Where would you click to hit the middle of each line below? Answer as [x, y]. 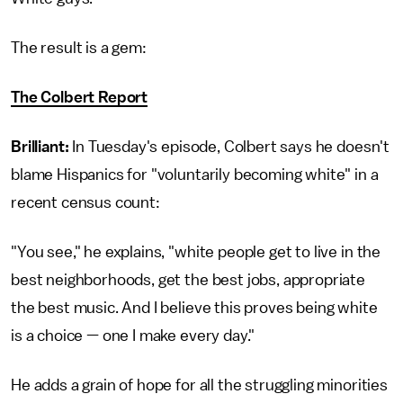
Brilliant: [40, 147]
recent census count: [85, 202]
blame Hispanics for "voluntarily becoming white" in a [195, 175]
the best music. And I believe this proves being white [194, 308]
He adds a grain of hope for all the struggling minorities [199, 385]
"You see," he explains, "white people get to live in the [196, 252]
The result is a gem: [79, 48]
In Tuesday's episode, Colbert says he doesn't [229, 147]
